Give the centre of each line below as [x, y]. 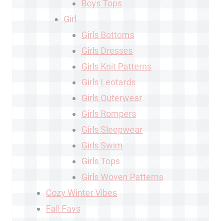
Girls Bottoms [108, 35]
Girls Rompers [109, 113]
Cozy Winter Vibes [81, 192]
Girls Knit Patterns [116, 66]
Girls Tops [101, 161]
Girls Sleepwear [112, 129]
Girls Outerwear [112, 98]
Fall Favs [63, 208]
